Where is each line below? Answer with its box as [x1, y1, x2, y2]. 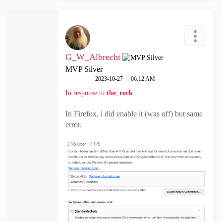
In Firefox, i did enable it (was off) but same [65, 109, 203, 118]
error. [65, 120, 82, 129]
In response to [65, 89, 107, 97]
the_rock [107, 89, 133, 97]
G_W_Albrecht [65, 52, 120, 62]
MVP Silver [65, 64, 103, 73]
